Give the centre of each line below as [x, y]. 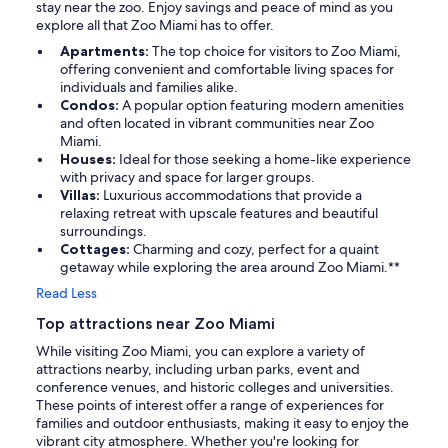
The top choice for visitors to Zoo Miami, [276, 50]
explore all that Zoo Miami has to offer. [155, 24]
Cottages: [96, 248]
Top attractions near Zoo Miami [155, 323]
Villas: [81, 194]
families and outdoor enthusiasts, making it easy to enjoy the [222, 422]
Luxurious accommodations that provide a [232, 194]
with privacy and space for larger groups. [187, 176]
